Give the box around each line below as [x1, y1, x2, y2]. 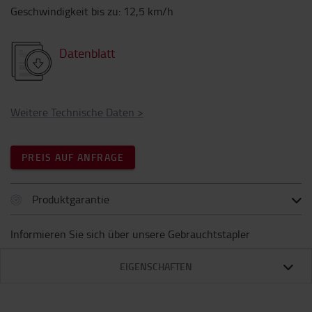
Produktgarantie [32, 192, 109, 207]
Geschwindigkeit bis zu [10, 3, 118, 19]
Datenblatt [59, 45, 115, 61]
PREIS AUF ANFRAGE [22, 150, 125, 164]
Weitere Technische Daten [10, 104, 134, 120]
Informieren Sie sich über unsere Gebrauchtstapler [10, 226, 250, 242]
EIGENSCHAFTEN [120, 260, 192, 273]
